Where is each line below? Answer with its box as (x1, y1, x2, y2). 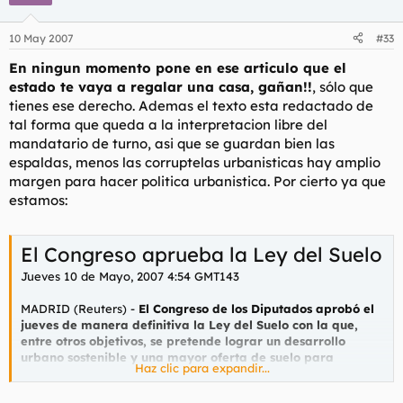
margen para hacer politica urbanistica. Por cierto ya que (9, 172, 386, 190)
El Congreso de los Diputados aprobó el (135, 301, 374, 316)
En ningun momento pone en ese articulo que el (9, 58, 346, 76)
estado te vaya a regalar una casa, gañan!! (9, 77, 312, 95)
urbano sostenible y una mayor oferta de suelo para (21, 350, 334, 364)
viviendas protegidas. (21, 366, 150, 381)
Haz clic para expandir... (135, 361, 270, 375)
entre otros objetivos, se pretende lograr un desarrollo (21, 334, 345, 348)
